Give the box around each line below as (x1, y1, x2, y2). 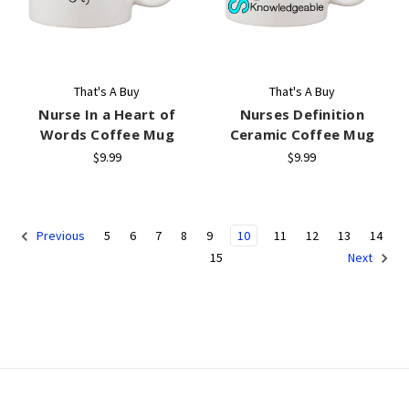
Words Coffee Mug (39, 124, 174, 143)
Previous (34, 227, 85, 245)
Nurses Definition (239, 104, 364, 123)
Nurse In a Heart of (38, 104, 176, 123)
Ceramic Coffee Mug (229, 124, 374, 143)
